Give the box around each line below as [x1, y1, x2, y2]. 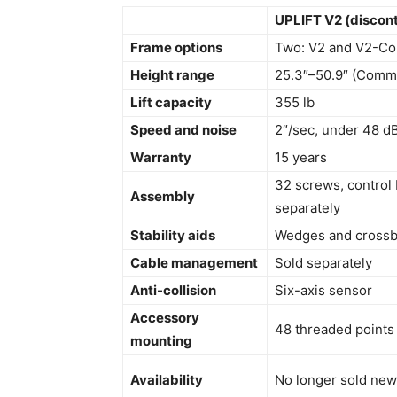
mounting [130, 332, 192, 349]
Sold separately [275, 254, 372, 271]
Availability [130, 371, 203, 388]
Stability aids [130, 227, 215, 244]
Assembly [130, 188, 195, 205]
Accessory [130, 309, 199, 326]
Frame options [130, 39, 222, 56]
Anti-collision [130, 282, 216, 299]
